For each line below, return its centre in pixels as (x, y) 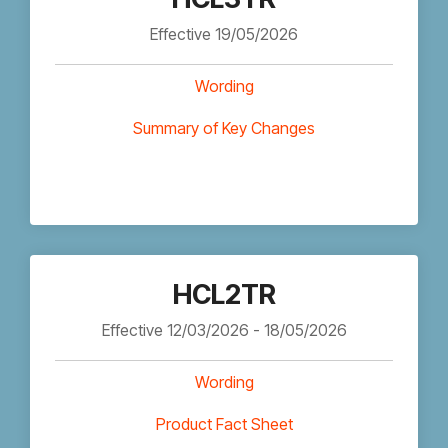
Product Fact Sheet (224, 424)
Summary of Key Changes (224, 128)
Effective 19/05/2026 (224, 34)
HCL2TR (224, 294)
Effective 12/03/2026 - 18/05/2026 (224, 330)
